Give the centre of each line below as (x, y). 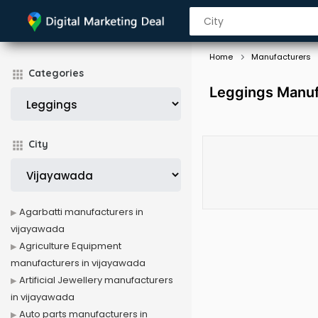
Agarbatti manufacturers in (81, 212)
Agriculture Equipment (70, 246)
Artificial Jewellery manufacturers (96, 280)
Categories (56, 73)
